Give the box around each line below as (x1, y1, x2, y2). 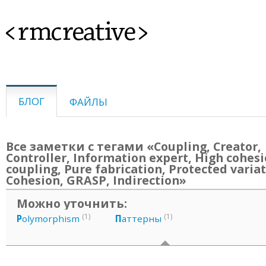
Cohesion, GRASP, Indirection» (6, 172, 186, 188)
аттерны (122, 213, 162, 224)
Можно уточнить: (17, 195, 127, 211)
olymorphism (22, 213, 80, 224)
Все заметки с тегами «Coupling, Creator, (6, 138, 261, 154)
